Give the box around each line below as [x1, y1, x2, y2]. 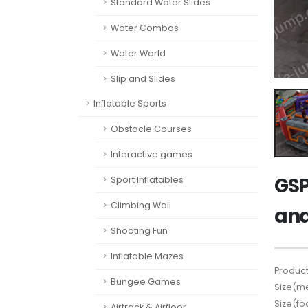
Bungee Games [111, 276, 181, 287]
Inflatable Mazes [111, 250, 184, 262]
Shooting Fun [111, 225, 168, 236]
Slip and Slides [111, 73, 175, 85]
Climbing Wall [111, 199, 171, 211]
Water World [111, 47, 166, 59]
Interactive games [111, 148, 192, 160]
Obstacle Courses [111, 123, 192, 135]
